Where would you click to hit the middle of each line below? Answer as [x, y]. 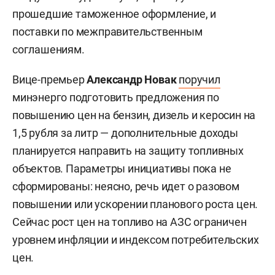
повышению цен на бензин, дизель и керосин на [134, 115]
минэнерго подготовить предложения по [116, 97]
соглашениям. [48, 49]
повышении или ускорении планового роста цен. [135, 204]
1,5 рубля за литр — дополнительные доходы [125, 133]
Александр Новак [132, 79]
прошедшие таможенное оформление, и [114, 14]
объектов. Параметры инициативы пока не [122, 168]
